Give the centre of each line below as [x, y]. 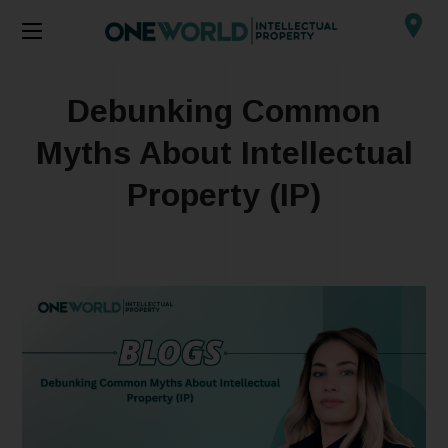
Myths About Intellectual [224, 153]
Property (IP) [224, 195]
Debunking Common [224, 111]
